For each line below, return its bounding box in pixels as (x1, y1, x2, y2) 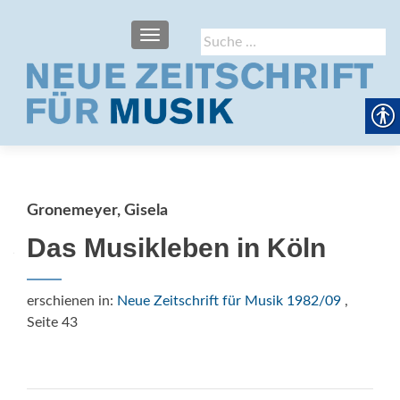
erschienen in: (27, 294, 117, 308)
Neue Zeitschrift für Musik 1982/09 (117, 294, 341, 308)
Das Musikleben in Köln (27, 233, 326, 262)
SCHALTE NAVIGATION (149, 29, 284, 44)
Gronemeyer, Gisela (27, 203, 168, 219)
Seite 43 (27, 315, 78, 329)
